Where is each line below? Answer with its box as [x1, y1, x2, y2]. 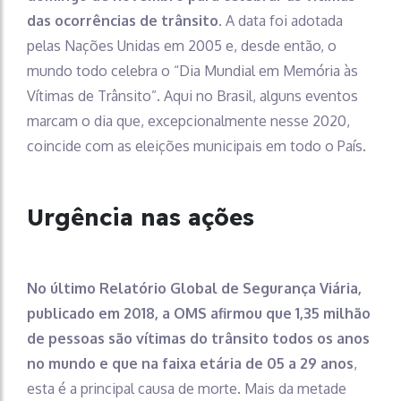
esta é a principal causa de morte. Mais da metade [27, 380, 346, 398]
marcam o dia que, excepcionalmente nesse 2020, [27, 112, 350, 131]
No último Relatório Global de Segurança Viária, [27, 279, 362, 298]
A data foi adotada [222, 12, 343, 30]
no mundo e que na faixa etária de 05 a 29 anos [27, 354, 354, 373]
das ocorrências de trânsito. [27, 12, 222, 30]
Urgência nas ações [27, 202, 254, 233]
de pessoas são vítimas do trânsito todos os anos [27, 329, 370, 348]
